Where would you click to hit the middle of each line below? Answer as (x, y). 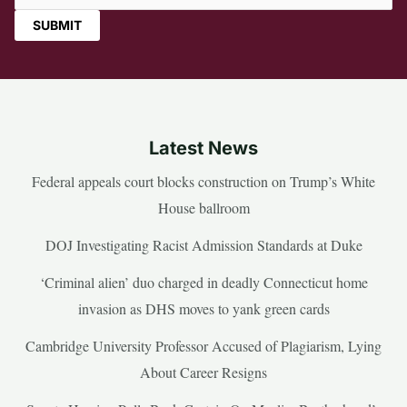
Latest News (203, 148)
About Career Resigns (203, 372)
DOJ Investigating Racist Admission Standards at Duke (203, 244)
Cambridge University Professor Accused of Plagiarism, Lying (203, 345)
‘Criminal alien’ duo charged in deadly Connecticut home (203, 282)
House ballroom (203, 207)
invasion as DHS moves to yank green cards (203, 308)
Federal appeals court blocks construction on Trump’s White (203, 181)
